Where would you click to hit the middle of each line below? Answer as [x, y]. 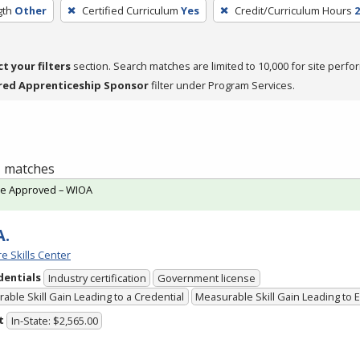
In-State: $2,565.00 [54, 321]
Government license [207, 278]
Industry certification [97, 278]
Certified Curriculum [130, 10]
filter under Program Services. [222, 85]
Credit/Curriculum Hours [293, 10]
